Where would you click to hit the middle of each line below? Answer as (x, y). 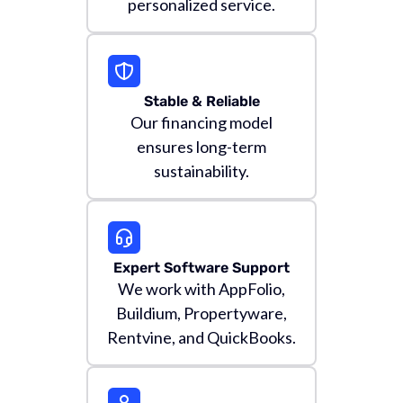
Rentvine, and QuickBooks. (201, 337)
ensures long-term (201, 147)
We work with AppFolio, (201, 289)
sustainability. (201, 171)
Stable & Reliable (201, 101)
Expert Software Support (201, 268)
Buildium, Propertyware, (201, 313)
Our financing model (201, 122)
